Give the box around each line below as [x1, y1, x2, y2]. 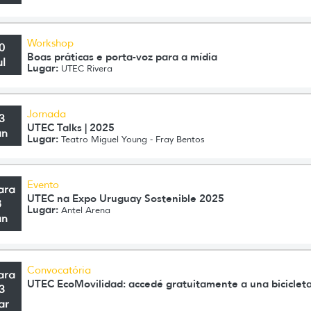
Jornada [27, 108, 67, 120]
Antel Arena [58, 204, 111, 216]
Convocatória [27, 264, 92, 276]
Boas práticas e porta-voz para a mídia [27, 50, 218, 63]
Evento [27, 178, 60, 191]
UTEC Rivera [58, 62, 113, 74]
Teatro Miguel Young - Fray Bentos [58, 133, 205, 145]
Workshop [27, 37, 74, 49]
